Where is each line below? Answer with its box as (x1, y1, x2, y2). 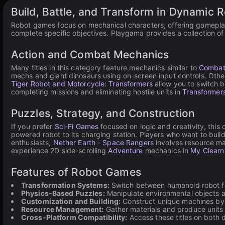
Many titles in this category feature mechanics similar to (11, 63, 199, 72)
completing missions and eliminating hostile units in (11, 87, 183, 96)
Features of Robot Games (11, 166, 141, 178)
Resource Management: (21, 205, 104, 213)
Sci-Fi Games (54, 122, 99, 131)
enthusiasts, (11, 138, 53, 147)
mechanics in (143, 146, 191, 155)
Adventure (108, 146, 143, 155)
